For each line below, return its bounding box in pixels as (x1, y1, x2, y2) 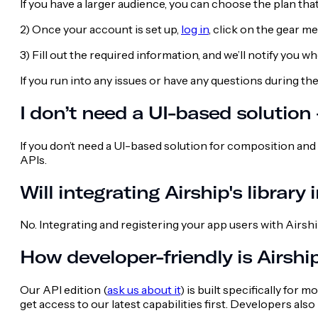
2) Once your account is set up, (20, 22, 181, 37)
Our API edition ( (20, 282, 107, 297)
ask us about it (107, 282, 180, 297)
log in (181, 22, 209, 37)
